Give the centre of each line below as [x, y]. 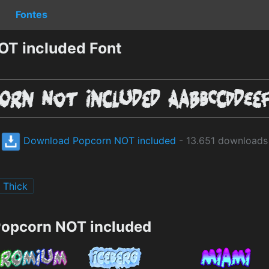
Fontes [32, 14]
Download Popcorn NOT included [98, 140]
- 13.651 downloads [222, 140]
